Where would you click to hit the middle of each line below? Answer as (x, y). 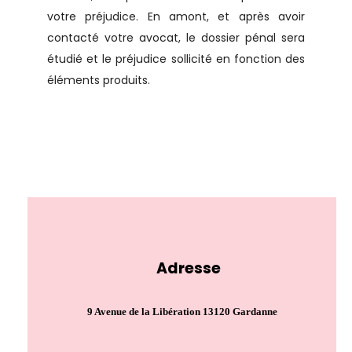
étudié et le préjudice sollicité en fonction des (176, 59)
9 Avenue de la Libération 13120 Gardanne (182, 312)
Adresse (188, 269)
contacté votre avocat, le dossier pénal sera (176, 37)
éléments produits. (99, 80)
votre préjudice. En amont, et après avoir (176, 16)
